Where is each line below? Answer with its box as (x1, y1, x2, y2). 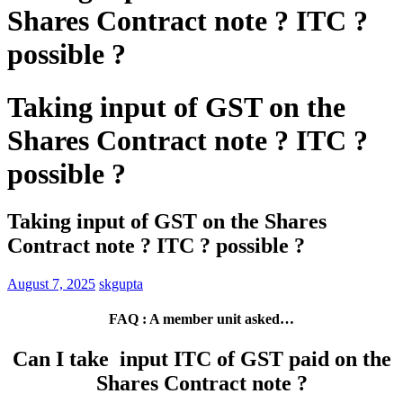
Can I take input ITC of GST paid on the (12, 346, 391, 371)
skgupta (99, 276, 143, 292)
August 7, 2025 (7, 276, 95, 292)
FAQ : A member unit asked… (109, 311, 294, 327)
